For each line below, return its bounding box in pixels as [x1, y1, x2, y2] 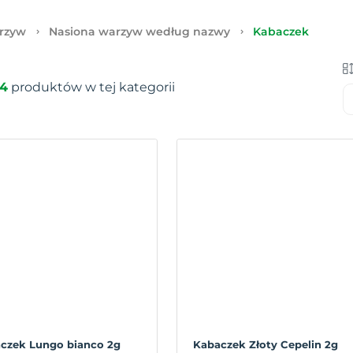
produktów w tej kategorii [8, 80, 175, 95]
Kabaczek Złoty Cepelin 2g [192, 337, 338, 351]
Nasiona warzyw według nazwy [49, 24, 230, 39]
